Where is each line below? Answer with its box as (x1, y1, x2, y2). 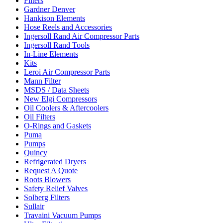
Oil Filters (24, 112, 55, 121)
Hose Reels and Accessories (24, 23, 112, 31)
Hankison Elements (24, 14, 85, 22)
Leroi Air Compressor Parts (24, 68, 110, 76)
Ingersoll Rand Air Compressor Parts (24, 32, 139, 40)
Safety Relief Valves (24, 184, 88, 193)
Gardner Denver (24, 5, 75, 13)
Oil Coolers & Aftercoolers (24, 104, 109, 112)
